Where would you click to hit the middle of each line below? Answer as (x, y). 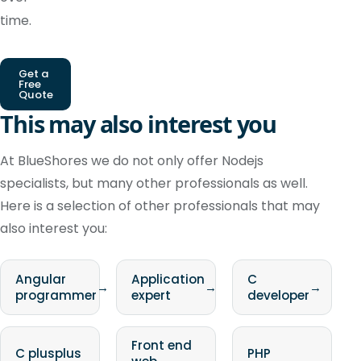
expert (151, 295)
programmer (56, 295)
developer (278, 295)
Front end (161, 346)
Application (168, 279)
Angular (40, 279)
